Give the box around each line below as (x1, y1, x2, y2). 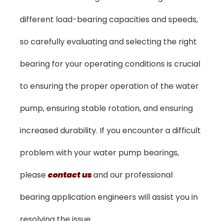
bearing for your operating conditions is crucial (20, 58, 200, 70)
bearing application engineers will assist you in (20, 191, 198, 203)
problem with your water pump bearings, (20, 147, 179, 159)
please (20, 169, 48, 181)
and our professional (93, 169, 173, 181)
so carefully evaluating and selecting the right (20, 36, 197, 48)
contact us (48, 169, 92, 181)
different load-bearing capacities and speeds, (20, 14, 198, 26)
